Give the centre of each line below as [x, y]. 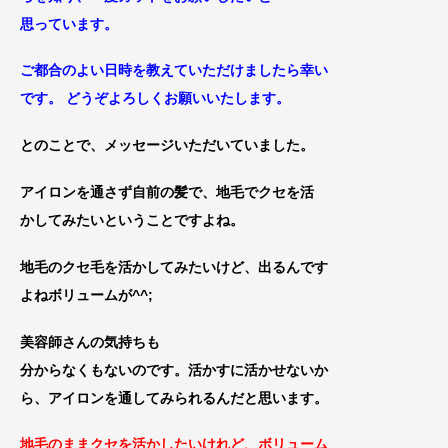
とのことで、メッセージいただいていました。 [167, 145]
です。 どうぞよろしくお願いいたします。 [155, 98]
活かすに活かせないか [258, 369]
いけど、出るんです [265, 266]
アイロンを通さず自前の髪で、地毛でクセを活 [167, 191]
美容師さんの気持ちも [90, 341]
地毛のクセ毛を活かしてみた [111, 266]
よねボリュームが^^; [86, 294]
